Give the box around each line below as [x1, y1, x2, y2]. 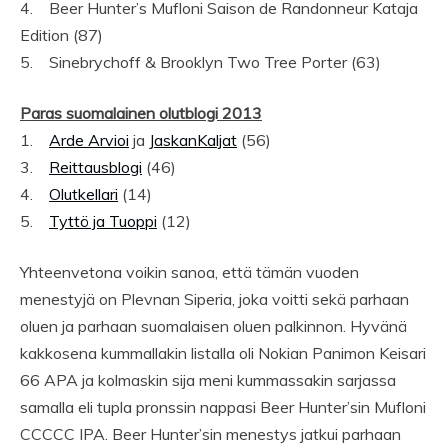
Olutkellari [49, 184, 118, 205]
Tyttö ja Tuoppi [49, 211, 157, 232]
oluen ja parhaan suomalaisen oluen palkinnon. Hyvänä [20, 316, 407, 337]
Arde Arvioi [49, 130, 129, 151]
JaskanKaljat [149, 130, 237, 151]
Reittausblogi [49, 157, 142, 178]
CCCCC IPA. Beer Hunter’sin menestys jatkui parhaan [20, 424, 401, 445]
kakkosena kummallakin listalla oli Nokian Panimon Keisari [20, 343, 426, 364]
